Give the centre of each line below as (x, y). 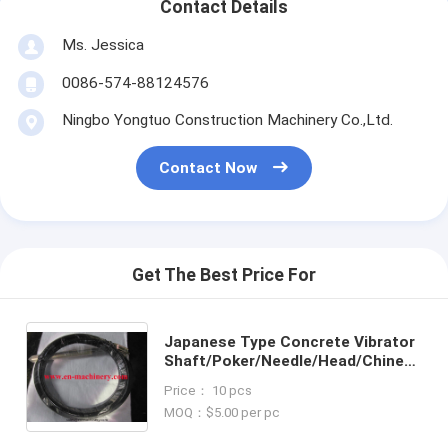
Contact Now (208, 168)
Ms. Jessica (102, 44)
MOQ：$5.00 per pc (221, 412)
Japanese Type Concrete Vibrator (289, 341)
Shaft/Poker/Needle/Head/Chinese (292, 360)
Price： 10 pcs (207, 390)
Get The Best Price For (224, 275)
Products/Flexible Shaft (252, 379)
